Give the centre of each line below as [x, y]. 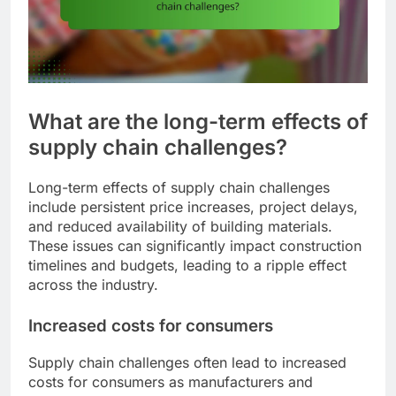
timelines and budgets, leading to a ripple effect [187, 265]
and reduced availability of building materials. [180, 226]
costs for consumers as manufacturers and [171, 381]
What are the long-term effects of [198, 121]
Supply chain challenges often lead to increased [187, 362]
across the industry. [93, 284]
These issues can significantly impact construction [195, 245]
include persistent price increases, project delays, [193, 206]
